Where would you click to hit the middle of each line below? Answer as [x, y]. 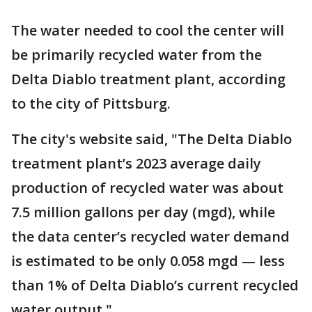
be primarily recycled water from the [136, 54]
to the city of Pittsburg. [93, 103]
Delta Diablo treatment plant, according [148, 79]
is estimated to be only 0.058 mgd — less [148, 260]
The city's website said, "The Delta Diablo [151, 139]
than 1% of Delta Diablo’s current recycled [155, 285]
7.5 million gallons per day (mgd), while [143, 212]
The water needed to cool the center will [148, 30]
